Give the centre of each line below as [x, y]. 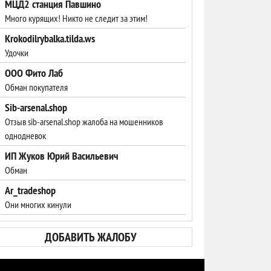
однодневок [25, 135]
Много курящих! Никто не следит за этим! [76, 18]
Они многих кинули [38, 204]
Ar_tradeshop [30, 190]
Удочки [17, 53]
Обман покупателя [36, 87]
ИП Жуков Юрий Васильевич [62, 156]
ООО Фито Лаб [34, 73]
